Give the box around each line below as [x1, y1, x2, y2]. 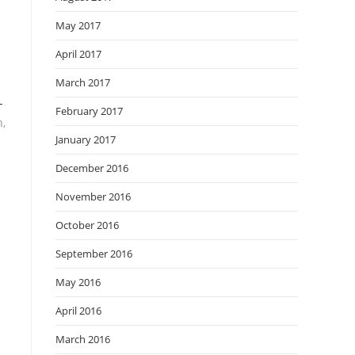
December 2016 [55, 161, 128, 175]
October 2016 [55, 218, 119, 232]
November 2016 [55, 189, 131, 204]
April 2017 [55, 47, 101, 61]
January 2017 [55, 132, 116, 147]
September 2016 [55, 246, 132, 261]
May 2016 [55, 275, 101, 289]
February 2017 [55, 104, 123, 118]
